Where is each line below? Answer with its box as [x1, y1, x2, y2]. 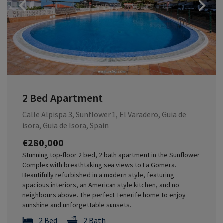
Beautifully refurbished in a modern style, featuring [22, 170, 174, 179]
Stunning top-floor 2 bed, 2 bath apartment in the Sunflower [22, 150, 200, 159]
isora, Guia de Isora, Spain [22, 120, 109, 130]
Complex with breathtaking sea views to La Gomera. [22, 160, 176, 169]
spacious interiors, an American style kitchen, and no [22, 180, 179, 189]
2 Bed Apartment [22, 91, 103, 105]
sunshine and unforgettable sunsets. [22, 200, 131, 209]
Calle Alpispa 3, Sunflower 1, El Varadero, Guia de [22, 109, 186, 119]
